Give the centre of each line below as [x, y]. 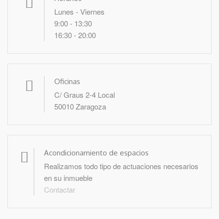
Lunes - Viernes [79, 11]
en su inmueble [68, 177]
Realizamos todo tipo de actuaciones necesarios [121, 166]
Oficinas [67, 81]
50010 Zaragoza [80, 106]
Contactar [60, 189]
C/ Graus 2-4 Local [85, 94]
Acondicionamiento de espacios [96, 153]
